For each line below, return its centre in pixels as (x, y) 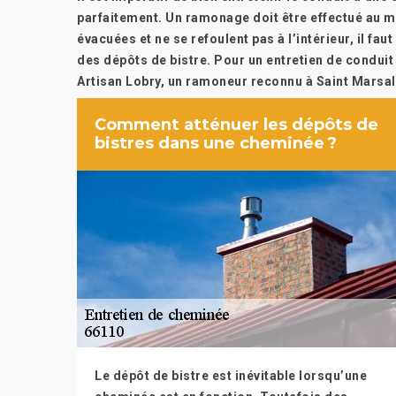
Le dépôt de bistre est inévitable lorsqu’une (231, 376)
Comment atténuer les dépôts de (236, 125)
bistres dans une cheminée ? (216, 143)
